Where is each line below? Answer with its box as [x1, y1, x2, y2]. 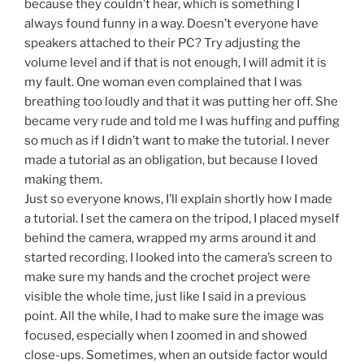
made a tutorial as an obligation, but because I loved [24, 153, 318, 168]
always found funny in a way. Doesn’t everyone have [24, 16, 318, 32]
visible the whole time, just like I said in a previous [24, 289, 306, 305]
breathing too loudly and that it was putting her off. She [24, 94, 338, 110]
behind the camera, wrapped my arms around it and [24, 231, 316, 246]
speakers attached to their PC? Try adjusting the [24, 36, 301, 51]
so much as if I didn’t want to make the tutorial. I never [24, 133, 330, 149]
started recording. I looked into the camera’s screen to [24, 250, 332, 266]
